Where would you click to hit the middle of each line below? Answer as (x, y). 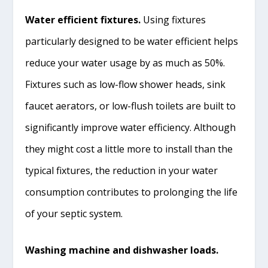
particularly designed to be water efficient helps (132, 41)
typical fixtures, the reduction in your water (122, 170)
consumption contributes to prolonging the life (132, 192)
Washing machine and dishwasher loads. (122, 250)
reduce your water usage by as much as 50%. (125, 63)
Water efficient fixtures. (83, 19)
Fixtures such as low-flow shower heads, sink (126, 84)
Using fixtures (173, 19)
